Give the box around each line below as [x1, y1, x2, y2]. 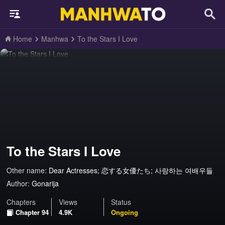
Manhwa [41, 34, 68, 44]
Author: [7, 178, 30, 189]
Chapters [7, 196, 36, 207]
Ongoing [111, 207, 139, 217]
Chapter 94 [16, 207, 49, 217]
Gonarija [32, 178, 59, 189]
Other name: [7, 165, 49, 176]
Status [111, 196, 132, 207]
